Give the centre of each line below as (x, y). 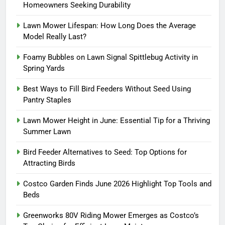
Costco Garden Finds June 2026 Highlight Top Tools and (117, 184)
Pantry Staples (47, 100)
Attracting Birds (49, 163)
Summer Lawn (47, 132)
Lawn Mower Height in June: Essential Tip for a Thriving (117, 121)
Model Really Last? (55, 37)
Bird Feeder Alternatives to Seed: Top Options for (105, 152)
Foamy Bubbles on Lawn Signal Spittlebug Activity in (110, 58)
